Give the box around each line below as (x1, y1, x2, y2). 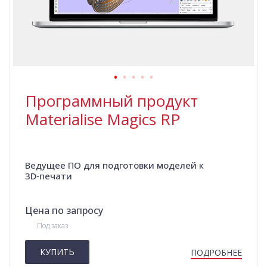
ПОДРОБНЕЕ (191, 247, 242, 259)
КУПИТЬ (40, 246, 74, 258)
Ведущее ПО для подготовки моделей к (25, 159, 204, 172)
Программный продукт (25, 90, 198, 112)
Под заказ (37, 221, 68, 231)
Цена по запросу (25, 204, 103, 218)
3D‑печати (25, 170, 72, 182)
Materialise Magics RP (25, 108, 180, 131)
